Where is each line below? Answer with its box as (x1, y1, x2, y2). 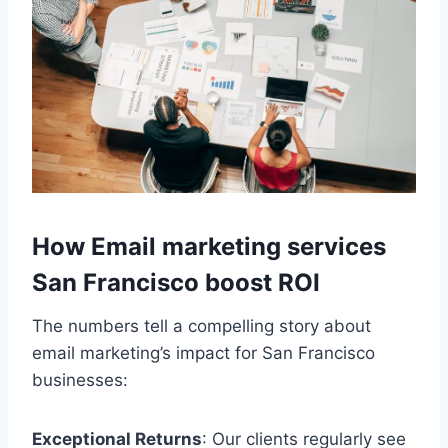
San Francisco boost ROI (32, 267, 320, 297)
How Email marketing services (32, 231, 386, 261)
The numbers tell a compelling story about (32, 315, 371, 336)
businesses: (32, 369, 128, 390)
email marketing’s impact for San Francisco (32, 342, 375, 363)
